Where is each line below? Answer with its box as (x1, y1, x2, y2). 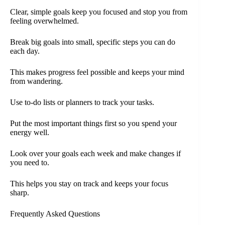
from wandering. (10, 76, 63, 85)
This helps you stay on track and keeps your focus (10, 179, 168, 188)
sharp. (10, 188, 29, 197)
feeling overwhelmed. (10, 16, 79, 25)
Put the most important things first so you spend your (10, 119, 177, 128)
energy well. (10, 128, 49, 137)
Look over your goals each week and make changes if (10, 149, 181, 158)
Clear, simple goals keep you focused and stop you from (10, 7, 187, 16)
